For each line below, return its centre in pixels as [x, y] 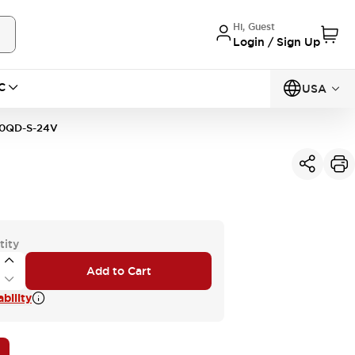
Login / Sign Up [277, 42]
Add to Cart [118, 271]
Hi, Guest [254, 27]
